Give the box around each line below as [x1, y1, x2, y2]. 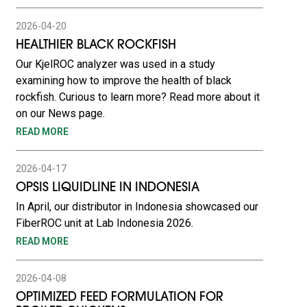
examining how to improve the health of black [15, 74, 232, 87]
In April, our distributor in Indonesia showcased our [15, 200, 258, 213]
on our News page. [15, 107, 105, 120]
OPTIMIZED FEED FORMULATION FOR [15, 292, 223, 304]
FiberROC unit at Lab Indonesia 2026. [15, 217, 193, 230]
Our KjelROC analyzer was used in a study [15, 58, 215, 71]
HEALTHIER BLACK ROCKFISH [15, 40, 176, 52]
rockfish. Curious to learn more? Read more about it [15, 90, 260, 103]
